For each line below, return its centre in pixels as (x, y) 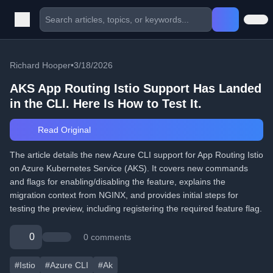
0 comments (107, 237)
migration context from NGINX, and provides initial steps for (124, 195)
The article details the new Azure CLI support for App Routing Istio (136, 155)
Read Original (63, 130)
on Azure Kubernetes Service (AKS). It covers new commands (129, 168)
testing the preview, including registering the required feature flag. (136, 208)
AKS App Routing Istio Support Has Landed (136, 88)
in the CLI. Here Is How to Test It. (106, 104)
